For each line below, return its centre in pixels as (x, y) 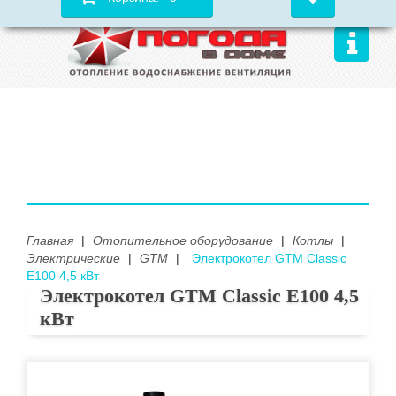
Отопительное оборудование (183, 240)
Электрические (73, 258)
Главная (50, 240)
